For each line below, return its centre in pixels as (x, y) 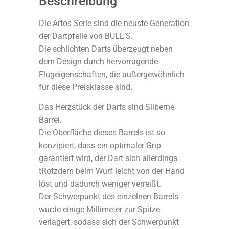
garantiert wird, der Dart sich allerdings (108, 158)
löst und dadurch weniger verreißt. (100, 184)
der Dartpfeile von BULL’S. (86, 36)
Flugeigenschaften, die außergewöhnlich (112, 74)
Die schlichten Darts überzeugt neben (106, 49)
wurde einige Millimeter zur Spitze (99, 210)
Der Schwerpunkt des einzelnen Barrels (109, 197)
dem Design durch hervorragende (98, 61)
